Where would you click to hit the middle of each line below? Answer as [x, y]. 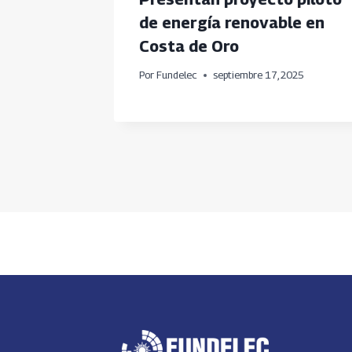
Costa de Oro [189, 46]
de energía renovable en [232, 22]
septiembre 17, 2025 [259, 75]
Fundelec [177, 75]
